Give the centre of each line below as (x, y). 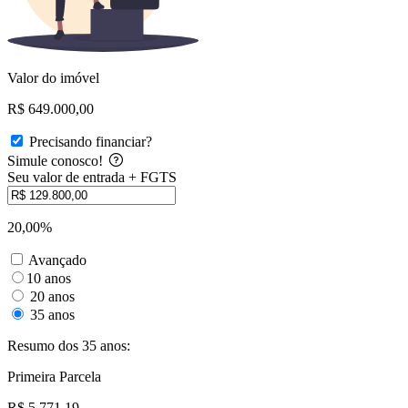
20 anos (51, 296)
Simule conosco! (57, 160)
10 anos (49, 278)
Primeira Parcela (54, 376)
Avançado (57, 260)
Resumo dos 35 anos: (69, 345)
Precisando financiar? (91, 141)
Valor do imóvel (53, 77)
